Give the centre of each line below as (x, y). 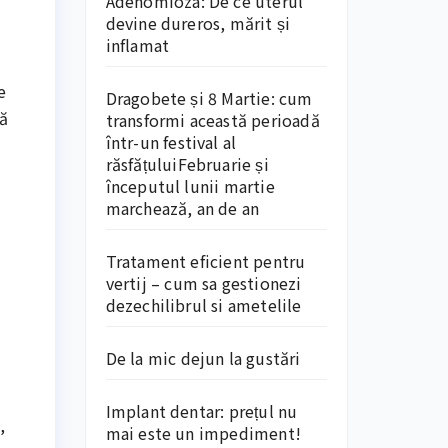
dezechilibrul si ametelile (203, 305)
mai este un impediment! (203, 433)
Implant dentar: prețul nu (201, 411)
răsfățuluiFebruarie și (187, 164)
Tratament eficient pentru (205, 261)
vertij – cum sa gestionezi (203, 283)
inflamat (137, 45)
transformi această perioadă (212, 120)
